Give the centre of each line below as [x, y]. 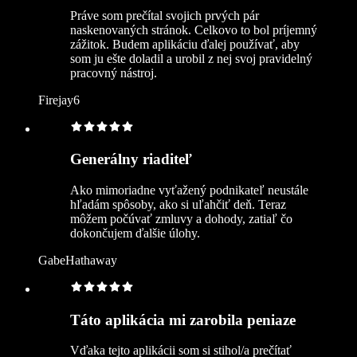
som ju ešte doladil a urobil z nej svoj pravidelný [191, 58]
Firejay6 [59, 100]
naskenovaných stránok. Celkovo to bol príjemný [194, 29]
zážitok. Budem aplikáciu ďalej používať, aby [185, 44]
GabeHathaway [78, 260]
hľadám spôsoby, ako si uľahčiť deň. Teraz [178, 204]
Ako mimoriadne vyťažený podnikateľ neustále [189, 190]
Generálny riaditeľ [131, 159]
